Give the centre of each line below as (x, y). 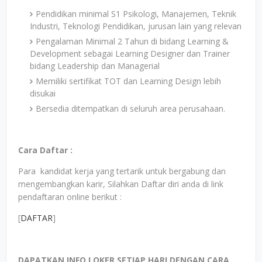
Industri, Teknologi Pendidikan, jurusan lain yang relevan (136, 26)
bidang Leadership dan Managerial (95, 66)
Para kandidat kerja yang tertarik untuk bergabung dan (122, 171)
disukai (43, 93)
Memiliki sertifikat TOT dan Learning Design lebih (128, 81)
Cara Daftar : (46, 150)
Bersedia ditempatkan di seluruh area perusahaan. (130, 108)
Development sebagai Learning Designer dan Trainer (130, 54)
